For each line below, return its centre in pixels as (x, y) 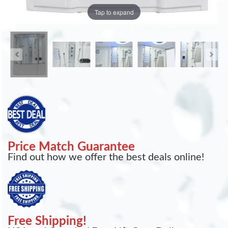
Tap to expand (114, 12)
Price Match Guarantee (71, 147)
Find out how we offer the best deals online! (106, 157)
